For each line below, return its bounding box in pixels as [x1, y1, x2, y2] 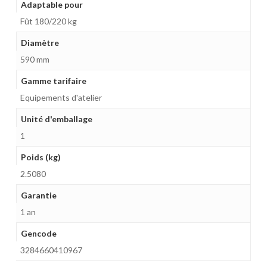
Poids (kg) [20, 151, 61, 162]
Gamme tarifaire [20, 75, 86, 86]
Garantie [20, 190, 57, 200]
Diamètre [20, 37, 59, 48]
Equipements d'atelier [20, 92, 102, 103]
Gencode [20, 228, 57, 238]
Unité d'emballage [20, 113, 92, 124]
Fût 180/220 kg [20, 15, 77, 26]
